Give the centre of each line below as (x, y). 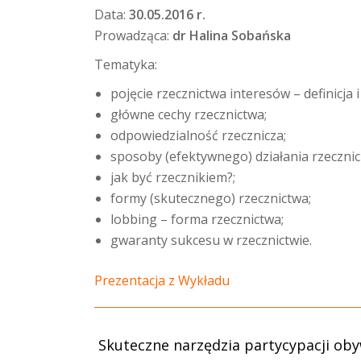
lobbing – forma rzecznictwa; (197, 219)
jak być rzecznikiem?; (173, 177)
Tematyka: (126, 64)
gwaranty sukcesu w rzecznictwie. (211, 240)
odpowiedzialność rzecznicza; (198, 135)
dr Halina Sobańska (232, 35)
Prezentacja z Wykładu (162, 280)
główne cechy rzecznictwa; (189, 114)
